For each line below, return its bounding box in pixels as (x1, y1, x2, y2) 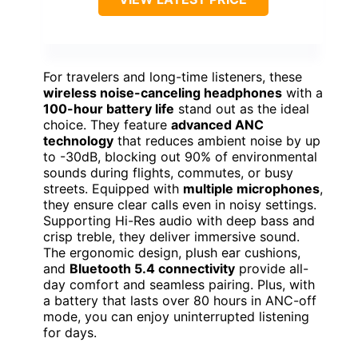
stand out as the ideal (174, 101, 309, 117)
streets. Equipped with (43, 181, 183, 197)
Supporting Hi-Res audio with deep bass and (43, 213, 315, 229)
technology (43, 133, 113, 149)
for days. (43, 324, 97, 341)
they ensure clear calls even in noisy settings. (43, 197, 316, 213)
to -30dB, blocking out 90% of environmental (43, 149, 317, 165)
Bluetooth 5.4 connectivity (70, 261, 235, 277)
